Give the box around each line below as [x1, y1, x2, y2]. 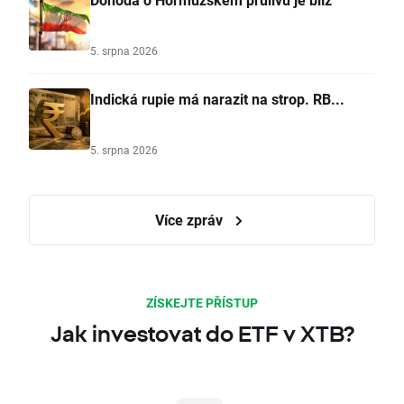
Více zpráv [154, 210, 226, 230]
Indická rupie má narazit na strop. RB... [90, 89, 344, 109]
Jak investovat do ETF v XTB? [50, 321, 354, 347]
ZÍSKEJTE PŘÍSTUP [146, 294, 258, 312]
